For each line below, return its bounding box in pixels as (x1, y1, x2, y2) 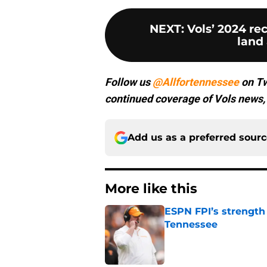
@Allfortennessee (153, 76, 239, 89)
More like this (105, 181, 197, 197)
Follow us (105, 76, 153, 89)
